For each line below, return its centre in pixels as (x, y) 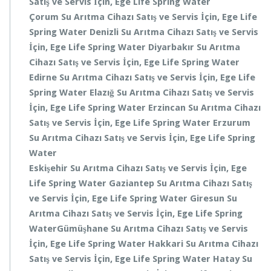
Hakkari (167, 244)
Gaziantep (133, 183)
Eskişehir (50, 168)
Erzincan (168, 108)
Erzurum (232, 123)
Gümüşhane (84, 229)
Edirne (44, 77)
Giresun (208, 198)
